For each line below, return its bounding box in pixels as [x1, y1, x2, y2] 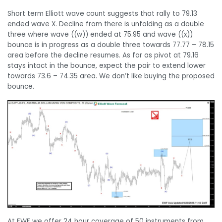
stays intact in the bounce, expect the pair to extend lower [7, 61, 206, 71]
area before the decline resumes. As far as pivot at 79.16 [7, 51, 199, 60]
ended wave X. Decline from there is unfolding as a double [7, 19, 204, 29]
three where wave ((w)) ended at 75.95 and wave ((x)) [7, 30, 193, 40]
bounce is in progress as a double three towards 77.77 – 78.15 [7, 40, 214, 50]
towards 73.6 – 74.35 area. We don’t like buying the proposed [7, 71, 215, 81]
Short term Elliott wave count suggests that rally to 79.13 [7, 9, 197, 19]
